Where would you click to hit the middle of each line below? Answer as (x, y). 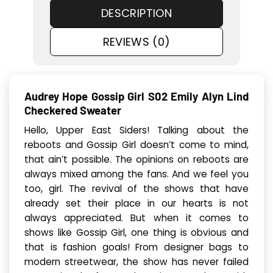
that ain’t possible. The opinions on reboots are (136, 160)
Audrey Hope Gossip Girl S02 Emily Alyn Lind (136, 97)
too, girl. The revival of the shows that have (136, 189)
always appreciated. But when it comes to (136, 218)
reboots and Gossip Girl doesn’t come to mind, (136, 145)
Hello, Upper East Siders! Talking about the (136, 130)
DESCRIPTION (136, 13)
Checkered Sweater (73, 111)
